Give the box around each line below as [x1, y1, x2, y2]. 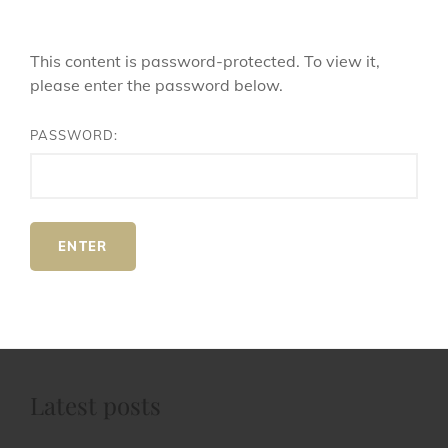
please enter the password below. [30, 75, 283, 96]
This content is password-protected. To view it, [30, 51, 380, 72]
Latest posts [30, 389, 161, 422]
